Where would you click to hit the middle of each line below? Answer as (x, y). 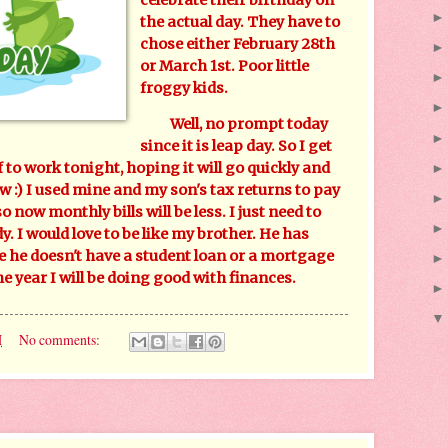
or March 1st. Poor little (225, 65)
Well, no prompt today (234, 124)
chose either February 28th (238, 43)
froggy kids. (184, 87)
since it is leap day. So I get (236, 146)
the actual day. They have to (240, 21)
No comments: (60, 339)
